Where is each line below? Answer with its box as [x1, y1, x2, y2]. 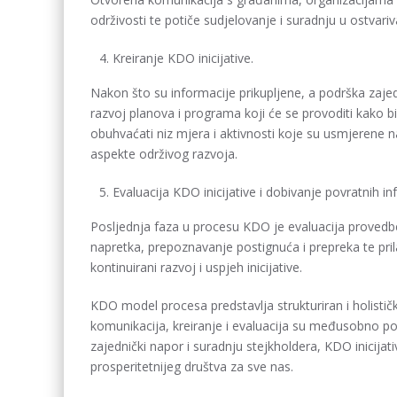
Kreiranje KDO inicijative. [113, 50, 253, 66]
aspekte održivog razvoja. [90, 145, 237, 162]
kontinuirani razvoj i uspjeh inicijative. [90, 259, 302, 276]
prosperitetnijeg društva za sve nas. [90, 358, 293, 375]
